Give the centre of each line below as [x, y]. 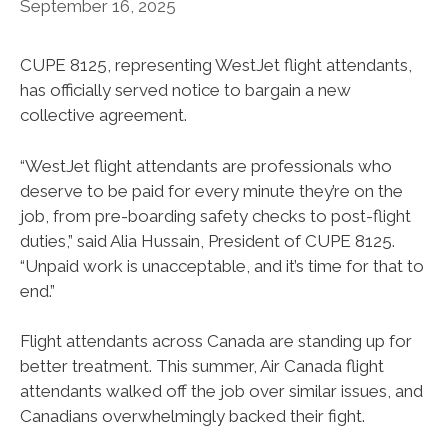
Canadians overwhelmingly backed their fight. [192, 416]
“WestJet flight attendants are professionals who [206, 165]
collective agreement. [103, 115]
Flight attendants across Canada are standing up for [216, 341]
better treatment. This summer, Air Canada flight [202, 366]
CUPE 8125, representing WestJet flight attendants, [216, 65]
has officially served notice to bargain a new [185, 90]
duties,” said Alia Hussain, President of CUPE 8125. [207, 240]
